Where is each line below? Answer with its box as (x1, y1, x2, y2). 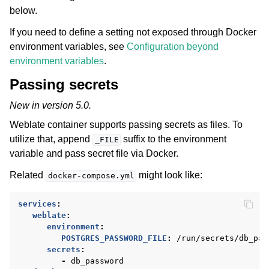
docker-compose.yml (47, 171, 134, 181)
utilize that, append (10, 134, 92, 145)
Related (10, 170, 46, 181)
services (18, 199, 56, 209)
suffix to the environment (121, 134, 227, 145)
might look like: (136, 170, 203, 181)
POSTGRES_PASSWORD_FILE (61, 234, 167, 243)
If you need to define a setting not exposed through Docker (10, 27, 256, 38)
